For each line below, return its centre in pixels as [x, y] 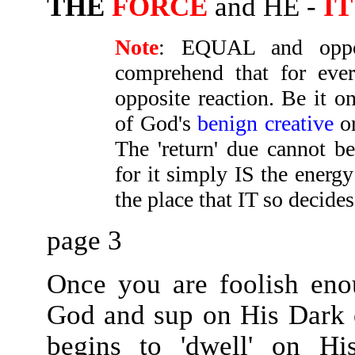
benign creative [265, 123]
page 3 [84, 240]
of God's [157, 123]
